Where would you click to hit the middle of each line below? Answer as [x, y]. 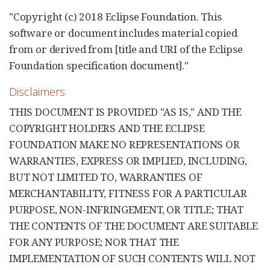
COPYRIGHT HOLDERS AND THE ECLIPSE [107, 128]
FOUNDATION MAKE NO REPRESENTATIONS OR [124, 145]
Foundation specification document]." [99, 66]
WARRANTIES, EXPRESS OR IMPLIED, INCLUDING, [128, 161]
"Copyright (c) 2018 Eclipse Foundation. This [115, 17]
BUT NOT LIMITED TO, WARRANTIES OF [106, 177]
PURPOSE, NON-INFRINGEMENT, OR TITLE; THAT [127, 210]
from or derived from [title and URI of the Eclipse [126, 49]
